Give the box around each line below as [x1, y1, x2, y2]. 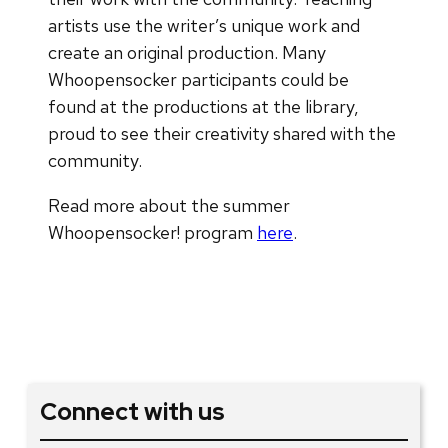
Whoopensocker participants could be [48, 67, 349, 91]
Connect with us [40, 395, 225, 427]
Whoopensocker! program [48, 220, 257, 244]
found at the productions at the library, [48, 94, 359, 118]
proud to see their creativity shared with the [48, 121, 396, 145]
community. [48, 148, 142, 172]
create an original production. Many [48, 40, 326, 64]
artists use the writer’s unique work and [48, 13, 360, 37]
